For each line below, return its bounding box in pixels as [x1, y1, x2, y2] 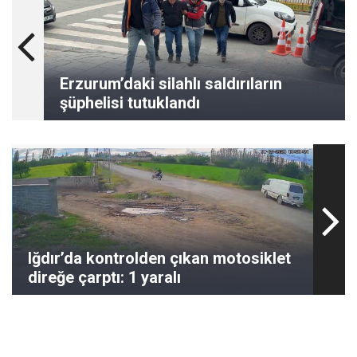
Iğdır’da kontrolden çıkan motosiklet [28, 249, 291, 268]
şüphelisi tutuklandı [60, 93, 200, 112]
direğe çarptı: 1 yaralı [28, 268, 181, 287]
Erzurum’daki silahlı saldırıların [60, 74, 282, 93]
